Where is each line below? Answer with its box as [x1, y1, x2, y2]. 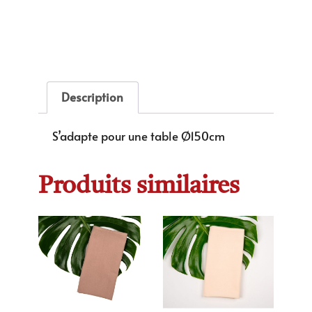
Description [61, 88, 124, 106]
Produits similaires [38, 174, 240, 199]
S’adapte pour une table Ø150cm [52, 127, 225, 144]
